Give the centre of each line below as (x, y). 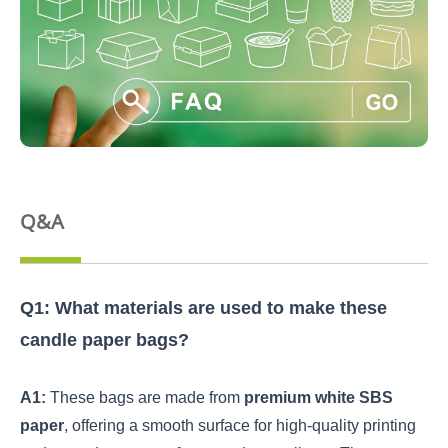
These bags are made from (145, 397)
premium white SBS (318, 397)
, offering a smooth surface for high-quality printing (240, 425)
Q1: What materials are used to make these (203, 307)
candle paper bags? (104, 339)
